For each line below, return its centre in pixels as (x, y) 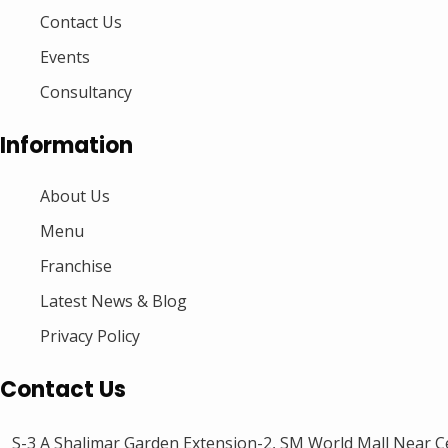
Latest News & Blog (113, 300)
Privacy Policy (90, 335)
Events (65, 56)
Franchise (76, 265)
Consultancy (86, 91)
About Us (75, 195)
